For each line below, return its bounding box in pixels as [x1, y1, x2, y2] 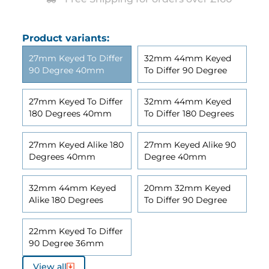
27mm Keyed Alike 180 [29, 139, 124, 150]
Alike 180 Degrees [29, 195, 103, 205]
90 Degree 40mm [29, 65, 104, 76]
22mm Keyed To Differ [29, 226, 123, 237]
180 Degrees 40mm [29, 108, 112, 119]
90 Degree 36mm [29, 238, 104, 249]
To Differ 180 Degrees [144, 108, 234, 119]
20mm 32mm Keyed [144, 183, 231, 193]
